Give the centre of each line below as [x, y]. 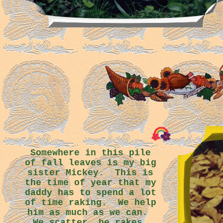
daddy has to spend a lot [90, 193]
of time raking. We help [90, 203]
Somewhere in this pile [90, 153]
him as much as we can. [90, 213]
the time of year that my [90, 183]
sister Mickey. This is [90, 173]
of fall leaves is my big [90, 163]
